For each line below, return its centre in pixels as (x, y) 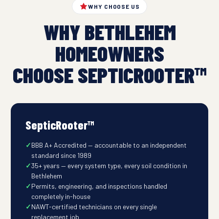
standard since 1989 (61, 155)
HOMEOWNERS (109, 53)
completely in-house (61, 196)
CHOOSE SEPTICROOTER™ (109, 75)
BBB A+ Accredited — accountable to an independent (109, 145)
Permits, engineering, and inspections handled (99, 186)
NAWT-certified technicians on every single (94, 206)
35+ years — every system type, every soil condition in (109, 165)
